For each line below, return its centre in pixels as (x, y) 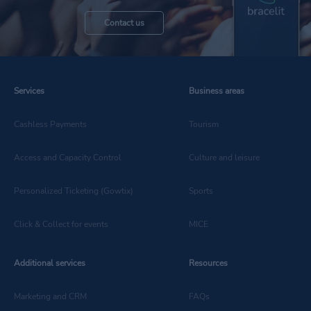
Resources (209, 263)
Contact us (124, 23)
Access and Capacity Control (68, 157)
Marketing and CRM (51, 296)
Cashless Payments (51, 124)
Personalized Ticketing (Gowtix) (74, 191)
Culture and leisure (225, 157)
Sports (201, 191)
